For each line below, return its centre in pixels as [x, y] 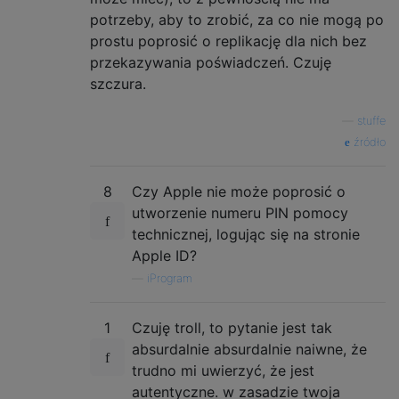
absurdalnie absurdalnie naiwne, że [249, 349]
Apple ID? [164, 255]
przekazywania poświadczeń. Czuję [211, 62]
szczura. [118, 83]
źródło [368, 142]
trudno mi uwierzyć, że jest [223, 370]
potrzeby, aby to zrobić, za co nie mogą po [237, 19]
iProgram [170, 278]
